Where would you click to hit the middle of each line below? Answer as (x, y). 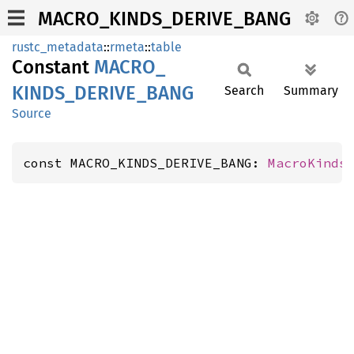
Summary (311, 90)
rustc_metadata (58, 47)
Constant (53, 67)
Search (244, 90)
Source (32, 113)
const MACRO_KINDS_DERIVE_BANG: (145, 163)
